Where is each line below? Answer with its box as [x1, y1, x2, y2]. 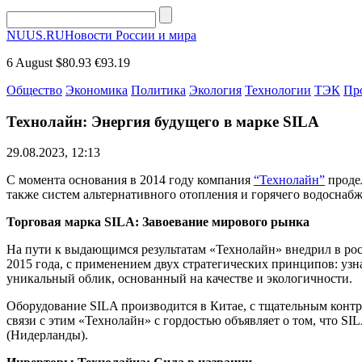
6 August [6, 56, 53, 69]
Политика [131, 83, 186, 97]
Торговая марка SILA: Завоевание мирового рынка [6, 215, 309, 229]
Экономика [65, 83, 128, 97]
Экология [189, 83, 242, 97]
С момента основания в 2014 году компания [6, 173, 254, 187]
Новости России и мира [65, 28, 196, 42]
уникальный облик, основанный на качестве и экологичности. [6, 271, 352, 286]
